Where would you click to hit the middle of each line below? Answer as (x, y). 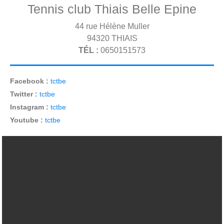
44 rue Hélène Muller (112, 26)
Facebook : (30, 81)
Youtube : (27, 120)
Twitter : (25, 94)
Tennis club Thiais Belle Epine (112, 9)
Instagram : (30, 107)
